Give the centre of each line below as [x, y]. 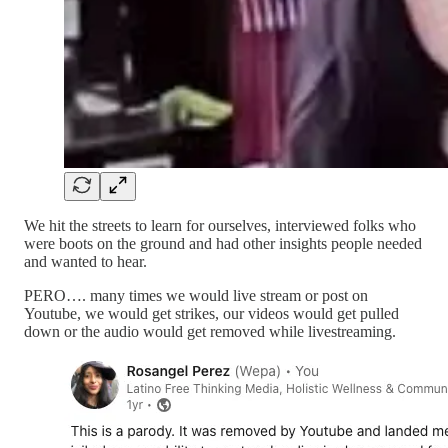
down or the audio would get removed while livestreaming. [210, 331]
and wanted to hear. [85, 261]
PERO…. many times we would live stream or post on [196, 295]
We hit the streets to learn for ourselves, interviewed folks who [220, 225]
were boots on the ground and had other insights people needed [223, 243]
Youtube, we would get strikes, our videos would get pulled [211, 313]
